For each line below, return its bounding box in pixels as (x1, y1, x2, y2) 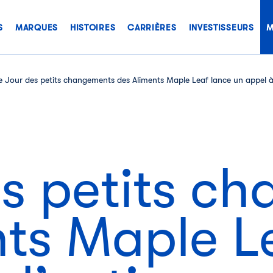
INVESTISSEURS (188, 23, 254, 32)
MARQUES (15, 23, 58, 32)
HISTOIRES (69, 23, 116, 32)
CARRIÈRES (127, 23, 177, 32)
